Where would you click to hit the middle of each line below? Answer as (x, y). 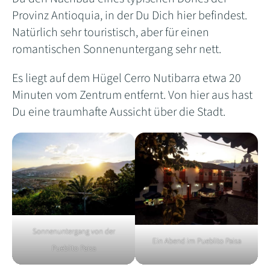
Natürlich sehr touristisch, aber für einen (111, 33)
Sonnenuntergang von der (74, 231)
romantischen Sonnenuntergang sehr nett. (117, 50)
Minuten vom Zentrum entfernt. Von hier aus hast (132, 96)
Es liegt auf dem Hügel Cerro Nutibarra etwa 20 (127, 79)
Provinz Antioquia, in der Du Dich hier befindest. (130, 16)
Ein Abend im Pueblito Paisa (196, 241)
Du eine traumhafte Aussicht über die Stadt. (119, 112)
